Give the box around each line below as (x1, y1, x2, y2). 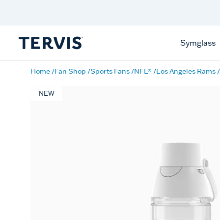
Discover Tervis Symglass (38, 3, 139, 14)
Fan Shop (55, 67, 86, 76)
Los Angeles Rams (156, 67, 216, 76)
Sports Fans (90, 67, 130, 76)
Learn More (72, 14, 105, 21)
